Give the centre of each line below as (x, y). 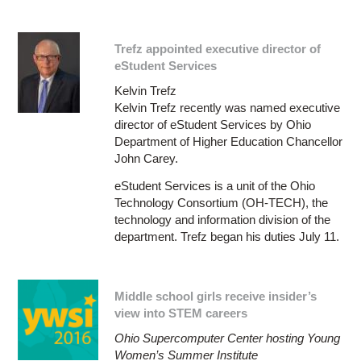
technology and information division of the (223, 219)
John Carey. (147, 158)
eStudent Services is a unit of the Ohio (215, 185)
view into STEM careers (181, 313)
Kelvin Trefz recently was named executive (228, 107)
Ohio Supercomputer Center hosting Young (228, 338)
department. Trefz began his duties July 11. (227, 236)
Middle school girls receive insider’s (216, 296)
